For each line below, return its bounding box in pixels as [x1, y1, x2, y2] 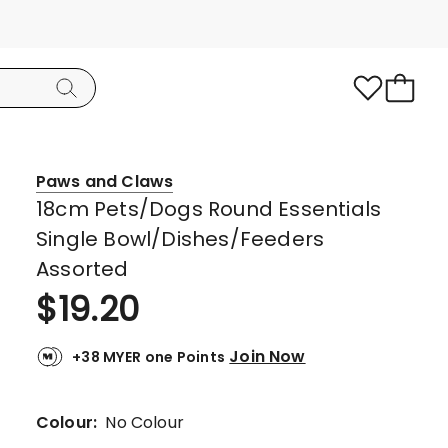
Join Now [229, 344, 306, 368]
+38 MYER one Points [72, 347, 226, 367]
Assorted [36, 255, 129, 283]
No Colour [105, 411, 184, 434]
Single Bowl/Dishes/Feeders [36, 225, 325, 253]
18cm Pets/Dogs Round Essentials [36, 195, 382, 223]
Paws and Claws [36, 170, 174, 193]
